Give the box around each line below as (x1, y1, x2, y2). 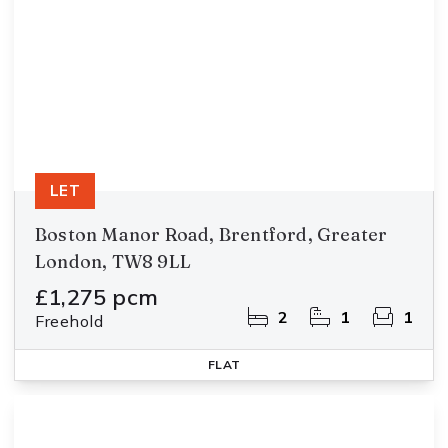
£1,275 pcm (35, 283, 158, 311)
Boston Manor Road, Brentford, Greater (35, 223, 388, 246)
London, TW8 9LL (35, 250, 191, 273)
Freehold (35, 311, 104, 331)
